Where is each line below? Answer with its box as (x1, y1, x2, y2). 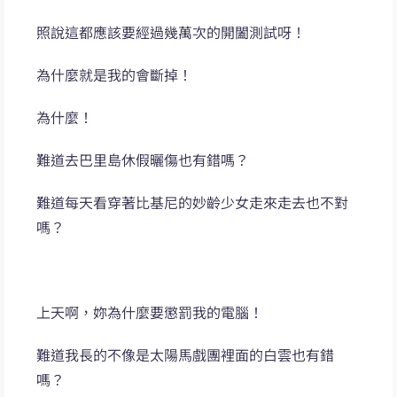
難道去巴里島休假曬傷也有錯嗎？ (36, 149, 250, 171)
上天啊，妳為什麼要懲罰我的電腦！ (36, 301, 264, 323)
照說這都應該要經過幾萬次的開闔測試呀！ (36, 21, 307, 43)
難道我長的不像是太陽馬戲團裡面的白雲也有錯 (36, 344, 335, 366)
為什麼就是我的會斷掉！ (36, 64, 193, 86)
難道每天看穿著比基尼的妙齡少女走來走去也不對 (36, 191, 349, 214)
